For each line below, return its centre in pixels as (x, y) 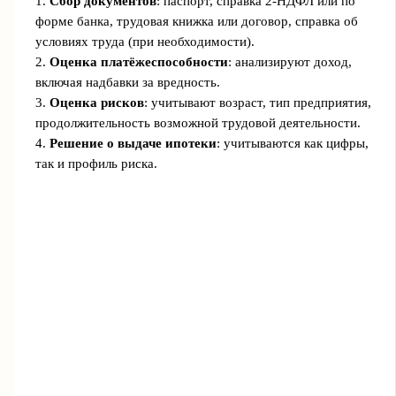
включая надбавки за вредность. (127, 83)
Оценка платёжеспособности (138, 62)
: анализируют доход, (289, 62)
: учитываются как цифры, (292, 144)
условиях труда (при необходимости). (145, 42)
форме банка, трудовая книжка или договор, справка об (196, 22)
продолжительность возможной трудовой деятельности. (198, 123)
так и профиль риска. (96, 164)
